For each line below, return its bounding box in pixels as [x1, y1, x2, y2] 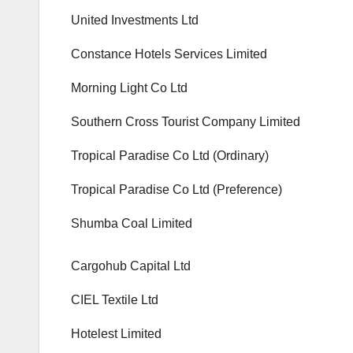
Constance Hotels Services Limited [71, 47, 267, 61]
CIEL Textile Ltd [71, 293, 158, 307]
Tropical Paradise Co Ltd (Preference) [71, 183, 282, 197]
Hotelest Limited [71, 327, 162, 341]
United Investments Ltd [71, 13, 199, 28]
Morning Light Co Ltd [71, 81, 188, 95]
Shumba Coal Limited [71, 217, 192, 231]
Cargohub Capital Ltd [71, 259, 191, 273]
